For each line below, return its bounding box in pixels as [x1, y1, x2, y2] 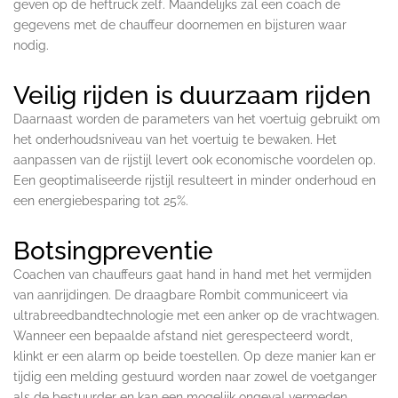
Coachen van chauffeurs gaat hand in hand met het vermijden [13, 267, 371, 282]
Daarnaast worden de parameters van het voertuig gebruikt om [13, 111, 380, 126]
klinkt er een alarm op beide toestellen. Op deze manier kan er [13, 348, 376, 363]
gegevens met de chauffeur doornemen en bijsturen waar [13, 17, 346, 32]
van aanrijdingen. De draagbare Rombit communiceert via [13, 287, 348, 302]
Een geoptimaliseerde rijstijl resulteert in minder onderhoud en [13, 172, 376, 187]
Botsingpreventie [13, 235, 213, 266]
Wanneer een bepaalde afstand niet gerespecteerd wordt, [13, 328, 353, 343]
